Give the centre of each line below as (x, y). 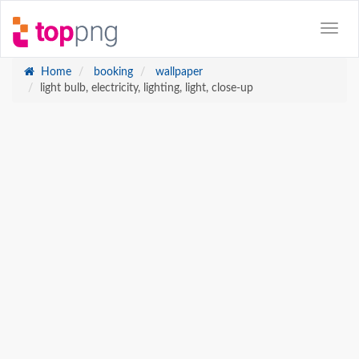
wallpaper (177, 72)
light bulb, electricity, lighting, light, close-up (147, 88)
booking (112, 72)
